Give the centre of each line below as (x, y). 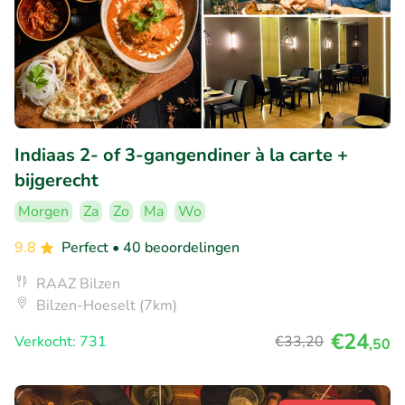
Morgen (43, 212)
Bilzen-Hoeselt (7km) (107, 306)
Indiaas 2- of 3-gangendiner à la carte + (181, 155)
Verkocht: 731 (61, 342)
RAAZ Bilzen (78, 284)
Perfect (87, 248)
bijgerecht (57, 181)
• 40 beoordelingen (176, 248)
